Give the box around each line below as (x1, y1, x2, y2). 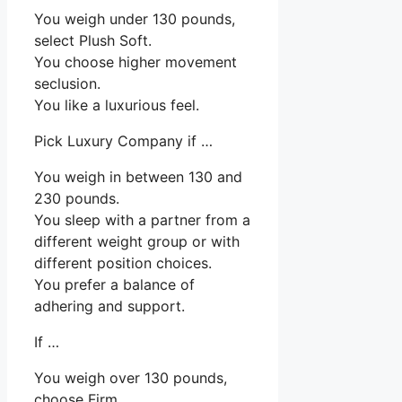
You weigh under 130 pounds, (34, 10, 235, 29)
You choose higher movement (34, 53, 237, 72)
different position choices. (34, 254, 212, 273)
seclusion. (34, 74, 100, 93)
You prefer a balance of (34, 275, 195, 294)
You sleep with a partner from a (34, 211, 250, 230)
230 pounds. (34, 189, 119, 208)
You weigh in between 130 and (34, 168, 242, 187)
